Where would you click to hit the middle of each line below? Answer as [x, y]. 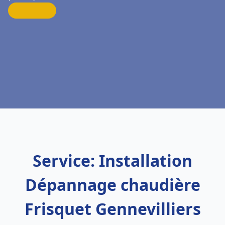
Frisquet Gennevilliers [113, 209]
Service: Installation [113, 160]
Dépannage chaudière [113, 185]
